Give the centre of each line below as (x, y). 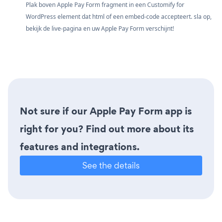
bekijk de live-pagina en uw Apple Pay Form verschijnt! (100, 28)
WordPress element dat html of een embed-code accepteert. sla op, (119, 16)
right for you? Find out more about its (107, 129)
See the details (111, 165)
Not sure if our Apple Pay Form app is (106, 111)
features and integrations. (80, 146)
